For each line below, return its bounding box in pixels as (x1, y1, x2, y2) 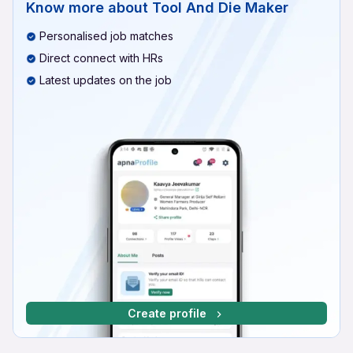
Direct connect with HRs (39, 51, 163, 65)
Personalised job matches (39, 29, 173, 43)
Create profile (128, 306, 206, 320)
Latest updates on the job (39, 73, 172, 87)
